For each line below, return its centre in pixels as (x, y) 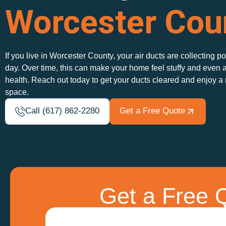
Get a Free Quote (153, 111)
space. (17, 92)
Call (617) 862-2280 (63, 111)
